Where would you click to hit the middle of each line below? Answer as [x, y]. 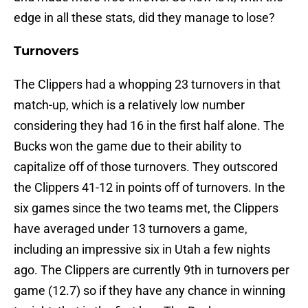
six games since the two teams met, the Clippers [146, 208]
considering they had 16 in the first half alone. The [149, 126]
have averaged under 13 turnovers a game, [131, 229]
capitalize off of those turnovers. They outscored [146, 167]
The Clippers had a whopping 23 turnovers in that [147, 85]
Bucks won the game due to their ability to [128, 146]
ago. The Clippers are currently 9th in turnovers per [152, 270]
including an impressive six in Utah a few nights [142, 250]
